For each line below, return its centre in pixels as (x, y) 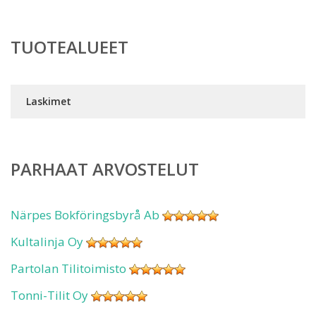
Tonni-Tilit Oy (49, 295)
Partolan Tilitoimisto (68, 268)
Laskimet (49, 101)
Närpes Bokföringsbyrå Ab (85, 215)
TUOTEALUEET (69, 47)
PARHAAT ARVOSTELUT (105, 169)
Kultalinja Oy (47, 242)
